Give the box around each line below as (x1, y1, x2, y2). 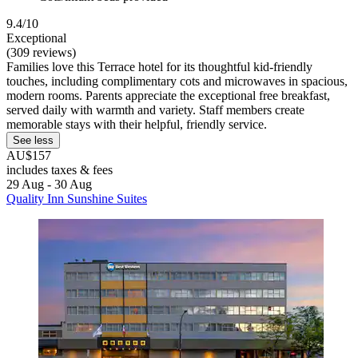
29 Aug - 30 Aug (6, 177, 92, 191)
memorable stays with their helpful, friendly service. (6, 117, 267, 131)
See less (13, 133, 54, 146)
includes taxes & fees (6, 162, 113, 177)
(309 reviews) (6, 45, 76, 59)
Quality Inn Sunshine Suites (6, 191, 147, 205)
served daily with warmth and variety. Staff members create (6, 102, 304, 117)
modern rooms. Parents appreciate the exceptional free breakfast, (6, 88, 330, 102)
